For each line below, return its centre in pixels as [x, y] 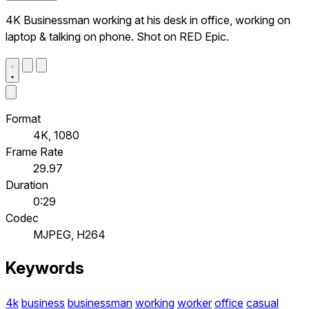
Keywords [45, 268]
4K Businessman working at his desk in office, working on [148, 20]
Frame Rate [34, 151]
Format [23, 118]
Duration [27, 185]
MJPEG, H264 [69, 234]
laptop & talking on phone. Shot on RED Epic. [117, 36]
